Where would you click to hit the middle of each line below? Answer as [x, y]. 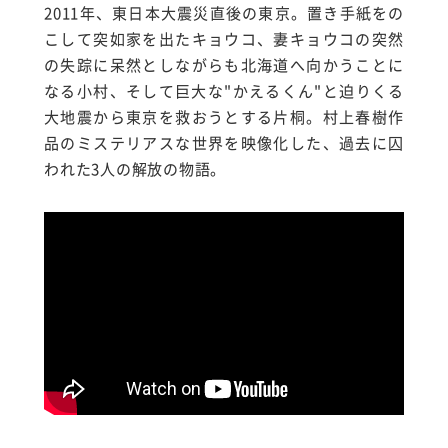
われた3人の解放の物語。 [135, 168]
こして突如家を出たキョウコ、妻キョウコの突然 [224, 38]
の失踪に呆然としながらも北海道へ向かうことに [224, 64]
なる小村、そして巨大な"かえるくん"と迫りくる [224, 90]
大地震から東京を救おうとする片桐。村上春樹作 [224, 116]
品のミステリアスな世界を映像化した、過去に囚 [224, 142]
